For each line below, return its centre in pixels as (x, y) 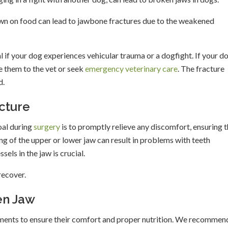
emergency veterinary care (131, 68)
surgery (47, 126)
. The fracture (201, 68)
